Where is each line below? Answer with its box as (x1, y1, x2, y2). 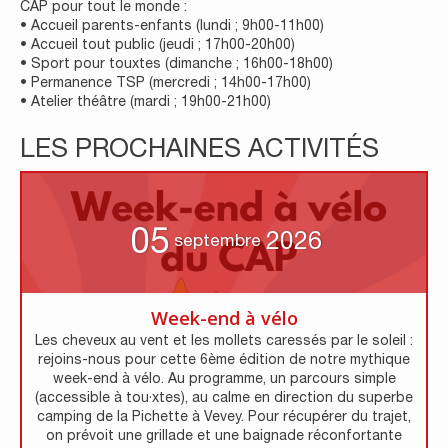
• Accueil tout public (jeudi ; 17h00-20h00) (20, 36, 295, 52)
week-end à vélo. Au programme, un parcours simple (52, 370, 396, 386)
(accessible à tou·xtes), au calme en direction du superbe (35, 389, 413, 405)
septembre (174, 229, 261, 250)
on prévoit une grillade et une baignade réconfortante (46, 427, 402, 443)
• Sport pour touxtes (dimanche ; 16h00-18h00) (20, 55, 333, 71)
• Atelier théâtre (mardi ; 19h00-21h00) (20, 93, 271, 109)
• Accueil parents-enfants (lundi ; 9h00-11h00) (20, 17, 324, 33)
